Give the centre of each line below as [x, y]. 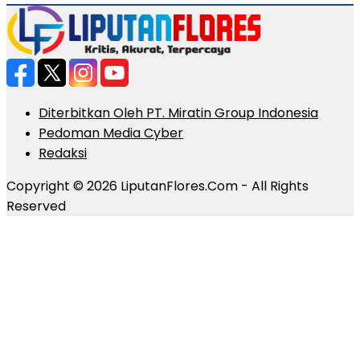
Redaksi [63, 153]
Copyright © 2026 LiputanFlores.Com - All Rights [157, 186]
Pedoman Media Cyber [111, 133]
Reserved [36, 206]
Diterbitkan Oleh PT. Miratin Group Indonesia [178, 112]
